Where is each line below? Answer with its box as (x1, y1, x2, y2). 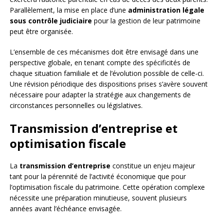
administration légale (128, 5, 204, 15)
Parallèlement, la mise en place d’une (10, 5, 128, 15)
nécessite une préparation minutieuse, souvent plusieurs (10, 193, 187, 203)
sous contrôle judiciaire (10, 16, 92, 26)
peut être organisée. (10, 27, 73, 36)
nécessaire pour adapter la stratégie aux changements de (10, 90, 191, 100)
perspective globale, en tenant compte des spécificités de (10, 58, 190, 68)
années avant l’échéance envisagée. (10, 204, 122, 214)
